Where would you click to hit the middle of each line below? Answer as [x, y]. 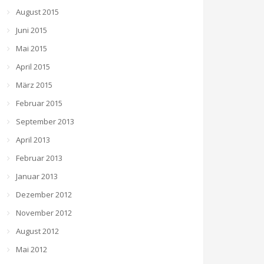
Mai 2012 [32, 249]
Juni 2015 [32, 30]
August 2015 [37, 12]
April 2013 [33, 140]
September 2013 [45, 121]
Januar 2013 [37, 176]
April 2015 [33, 67]
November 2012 [44, 213]
